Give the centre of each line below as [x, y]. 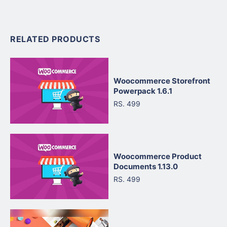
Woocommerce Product [158, 157]
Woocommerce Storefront [162, 81]
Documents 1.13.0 [146, 167]
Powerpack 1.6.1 [143, 91]
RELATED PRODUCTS [55, 39]
